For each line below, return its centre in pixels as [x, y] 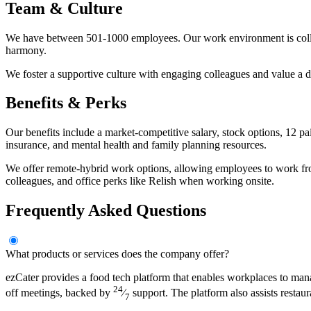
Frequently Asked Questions [106, 211]
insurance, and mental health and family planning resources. [136, 145]
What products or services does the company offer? [117, 254]
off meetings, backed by [59, 293]
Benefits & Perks [66, 103]
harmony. [26, 50]
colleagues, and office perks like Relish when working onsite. [140, 181]
